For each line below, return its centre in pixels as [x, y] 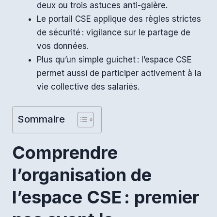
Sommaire [41, 119]
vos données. [63, 46]
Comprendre [65, 152]
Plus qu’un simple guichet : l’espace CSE [114, 60]
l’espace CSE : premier [106, 197]
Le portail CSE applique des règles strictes [119, 19]
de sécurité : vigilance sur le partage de [114, 32]
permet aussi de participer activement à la [119, 73]
